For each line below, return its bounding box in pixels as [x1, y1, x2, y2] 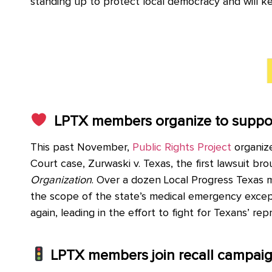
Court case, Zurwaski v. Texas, [30, 158, 176, 169]
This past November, [30, 141, 129, 153]
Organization [30, 174, 92, 186]
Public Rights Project [132, 141, 231, 153]
